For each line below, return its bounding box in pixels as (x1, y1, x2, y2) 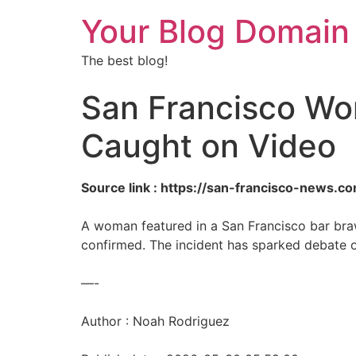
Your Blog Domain (81, 12, 350, 51)
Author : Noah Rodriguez (81, 313, 230, 329)
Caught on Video (81, 126, 336, 165)
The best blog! (81, 52, 168, 68)
